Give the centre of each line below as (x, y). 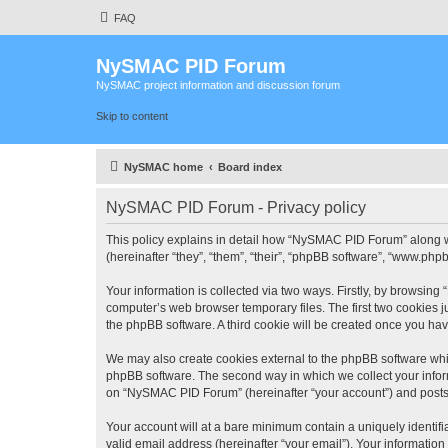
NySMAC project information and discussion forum (218, 85)
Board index (250, 167)
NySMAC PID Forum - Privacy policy (236, 207)
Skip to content (132, 115)
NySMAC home (163, 167)
